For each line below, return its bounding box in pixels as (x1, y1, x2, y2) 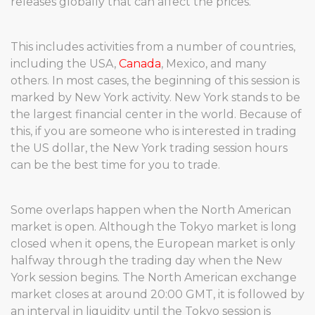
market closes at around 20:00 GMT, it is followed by (11, 288, 304, 301)
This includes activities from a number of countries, (11, 40, 295, 53)
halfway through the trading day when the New (11, 254, 282, 267)
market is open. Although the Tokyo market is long (11, 220, 297, 233)
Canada (119, 57, 161, 70)
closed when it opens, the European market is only (11, 237, 295, 250)
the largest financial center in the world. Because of (11, 108, 302, 121)
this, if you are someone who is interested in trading (11, 124, 297, 138)
